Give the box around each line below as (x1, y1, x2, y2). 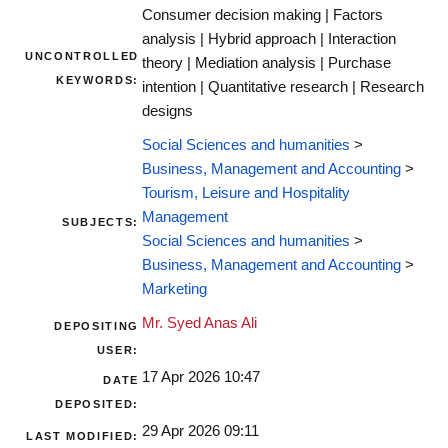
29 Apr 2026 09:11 (142, 423, 259, 440)
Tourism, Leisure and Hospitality (142, 185, 350, 202)
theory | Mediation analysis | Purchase (142, 55, 391, 72)
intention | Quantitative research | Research (142, 79, 424, 96)
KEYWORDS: (56, 74, 139, 87)
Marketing (142, 281, 207, 298)
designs (142, 103, 193, 120)
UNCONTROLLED (25, 50, 139, 63)
